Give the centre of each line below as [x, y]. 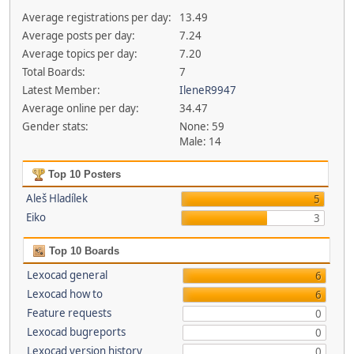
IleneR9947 [208, 90]
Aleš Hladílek [56, 198]
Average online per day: [80, 108]
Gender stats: [55, 126]
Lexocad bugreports [76, 332]
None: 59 [202, 126]
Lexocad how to [65, 294]
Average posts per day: [78, 36]
